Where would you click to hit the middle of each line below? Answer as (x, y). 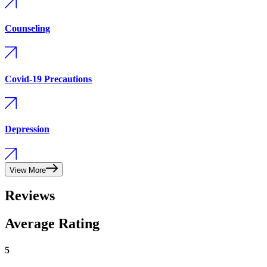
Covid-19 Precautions (48, 79)
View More (28, 170)
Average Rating (52, 224)
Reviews (30, 196)
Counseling (27, 29)
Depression (27, 129)
